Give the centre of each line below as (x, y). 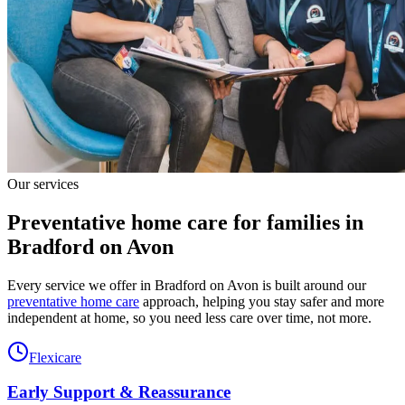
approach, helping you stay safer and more (262, 301)
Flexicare (55, 357)
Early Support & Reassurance (119, 392)
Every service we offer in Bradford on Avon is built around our (187, 285)
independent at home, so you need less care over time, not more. (189, 317)
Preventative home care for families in (185, 222)
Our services (43, 184)
